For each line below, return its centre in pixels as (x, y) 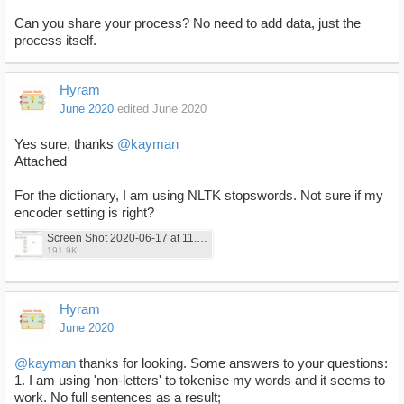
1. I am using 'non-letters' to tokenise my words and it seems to (200, 381)
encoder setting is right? (84, 213)
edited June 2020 (162, 109)
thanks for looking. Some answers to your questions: (232, 363)
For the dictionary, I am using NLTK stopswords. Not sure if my (199, 196)
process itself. (55, 41)
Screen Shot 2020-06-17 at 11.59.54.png (202, 239)
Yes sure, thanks (66, 144)
